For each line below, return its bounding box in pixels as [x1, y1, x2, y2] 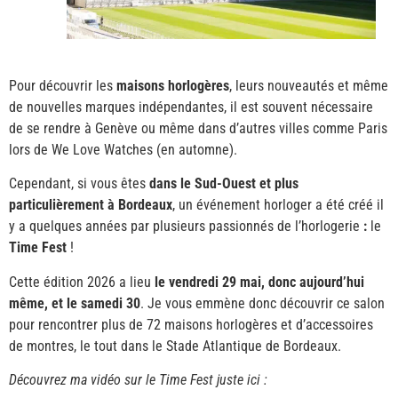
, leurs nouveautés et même [229, 76, 388, 94]
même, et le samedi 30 [9, 294, 140, 312]
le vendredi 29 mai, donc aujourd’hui [155, 273, 364, 291]
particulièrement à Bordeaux [9, 196, 172, 214]
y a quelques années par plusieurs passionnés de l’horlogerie [9, 218, 363, 235]
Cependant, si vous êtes [9, 175, 149, 193]
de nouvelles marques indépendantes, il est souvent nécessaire [9, 98, 373, 115]
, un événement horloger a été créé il [172, 196, 384, 214]
